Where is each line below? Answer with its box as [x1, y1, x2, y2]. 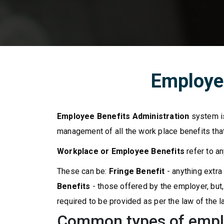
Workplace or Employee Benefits [57, 146, 184, 156]
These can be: [57, 166, 109, 176]
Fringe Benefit [108, 166, 167, 176]
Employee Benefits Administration [57, 111, 189, 121]
